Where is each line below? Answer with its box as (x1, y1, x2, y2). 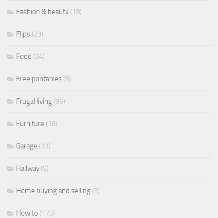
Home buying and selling (16, 186, 91, 195)
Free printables (16, 74, 62, 83)
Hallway (16, 163, 39, 173)
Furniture (16, 119, 44, 128)
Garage (16, 141, 37, 150)
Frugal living (16, 96, 52, 106)
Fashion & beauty (16, 7, 69, 16)
